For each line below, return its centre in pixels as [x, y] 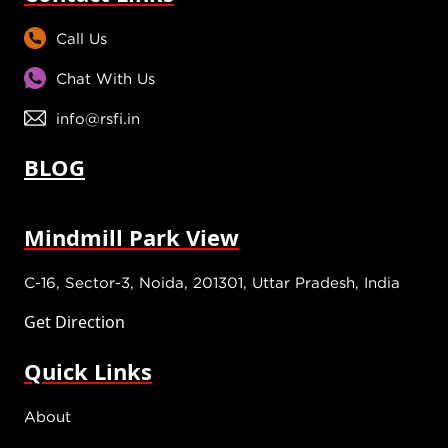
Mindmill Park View [131, 237]
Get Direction [74, 322]
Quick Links [88, 371]
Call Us [81, 38]
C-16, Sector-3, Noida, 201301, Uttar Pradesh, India [212, 282]
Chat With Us [105, 78]
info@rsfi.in [98, 118]
